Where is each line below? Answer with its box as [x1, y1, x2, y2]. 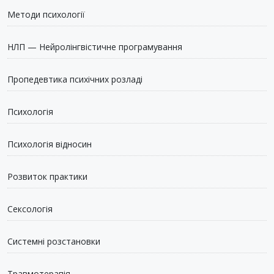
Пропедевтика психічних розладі [7, 73, 143, 85]
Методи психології [7, 9, 85, 20]
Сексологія [7, 203, 53, 215]
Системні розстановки [7, 235, 100, 247]
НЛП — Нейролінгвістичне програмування [7, 41, 182, 53]
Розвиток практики [7, 171, 87, 182]
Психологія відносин [7, 138, 92, 150]
